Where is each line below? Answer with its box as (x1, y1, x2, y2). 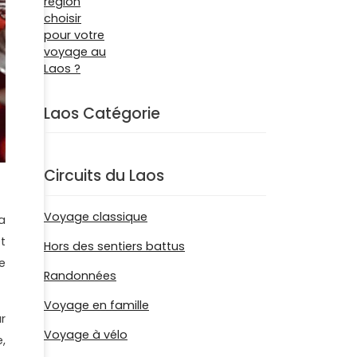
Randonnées (44, 268, 116, 284)
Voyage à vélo (44, 327, 127, 343)
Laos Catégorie (44, 102, 160, 124)
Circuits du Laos (44, 165, 164, 187)
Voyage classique (44, 209, 147, 225)
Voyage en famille (44, 297, 149, 313)
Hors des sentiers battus (44, 238, 185, 254)
